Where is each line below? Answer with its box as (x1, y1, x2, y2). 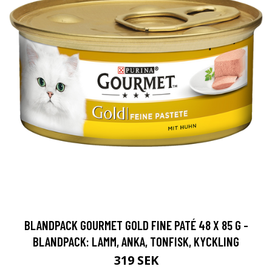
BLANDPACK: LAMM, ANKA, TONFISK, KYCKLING (33, 234, 239, 250)
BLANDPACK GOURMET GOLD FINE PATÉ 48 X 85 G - (24, 217, 248, 233)
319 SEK (114, 252, 158, 269)
